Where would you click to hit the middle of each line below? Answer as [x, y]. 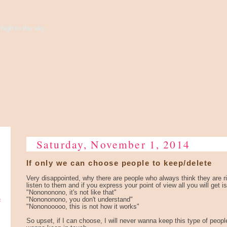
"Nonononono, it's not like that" [71, 192]
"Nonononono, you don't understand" [80, 199]
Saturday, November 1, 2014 [113, 144]
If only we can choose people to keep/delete [119, 163]
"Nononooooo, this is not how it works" [83, 206]
